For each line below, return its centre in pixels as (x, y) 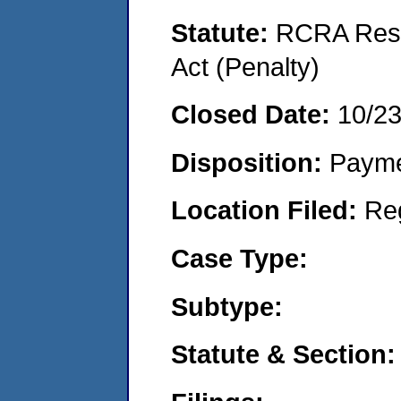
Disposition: (250, 162)
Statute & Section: (283, 354)
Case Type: (239, 258)
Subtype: (227, 306)
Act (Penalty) (245, 66)
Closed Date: (254, 115)
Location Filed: (268, 210)
